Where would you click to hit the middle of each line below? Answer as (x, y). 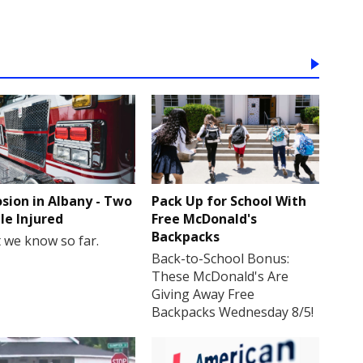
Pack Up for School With (229, 201)
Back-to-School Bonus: (221, 259)
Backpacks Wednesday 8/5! (233, 312)
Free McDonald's (205, 219)
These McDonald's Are (220, 277)
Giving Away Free (203, 295)
